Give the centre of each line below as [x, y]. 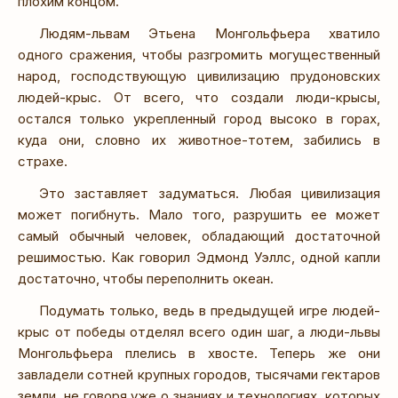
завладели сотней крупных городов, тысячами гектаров [199, 375]
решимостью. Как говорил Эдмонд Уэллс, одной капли [199, 258]
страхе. [43, 162]
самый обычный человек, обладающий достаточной [199, 236]
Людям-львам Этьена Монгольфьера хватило [210, 34]
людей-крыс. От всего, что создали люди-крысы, [199, 98]
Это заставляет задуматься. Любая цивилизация [210, 194]
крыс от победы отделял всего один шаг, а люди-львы [199, 332]
